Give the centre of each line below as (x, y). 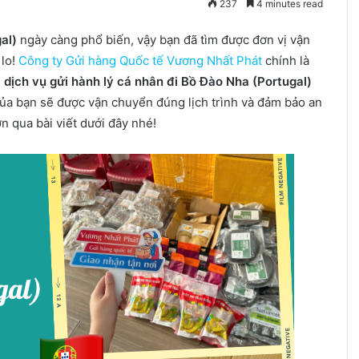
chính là (285, 60)
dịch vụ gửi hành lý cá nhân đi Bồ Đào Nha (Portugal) (157, 81)
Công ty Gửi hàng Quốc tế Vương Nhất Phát (140, 60)
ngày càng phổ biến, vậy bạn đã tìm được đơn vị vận (165, 39)
